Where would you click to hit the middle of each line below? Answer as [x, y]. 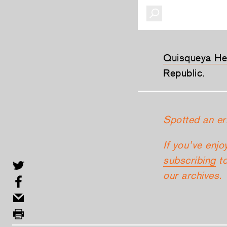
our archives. [193, 175]
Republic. [184, 73]
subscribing [190, 160]
